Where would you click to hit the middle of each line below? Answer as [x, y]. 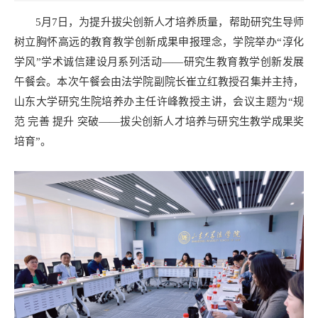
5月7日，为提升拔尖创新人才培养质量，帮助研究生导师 [170, 22]
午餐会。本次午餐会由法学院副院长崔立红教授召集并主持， [159, 81]
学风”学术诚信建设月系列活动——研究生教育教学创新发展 [159, 61]
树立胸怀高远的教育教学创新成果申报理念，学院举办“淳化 [159, 42]
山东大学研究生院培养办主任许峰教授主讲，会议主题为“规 [159, 101]
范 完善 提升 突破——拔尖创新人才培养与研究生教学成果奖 [159, 121]
